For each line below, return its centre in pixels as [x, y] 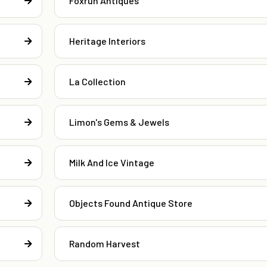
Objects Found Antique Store [131, 203]
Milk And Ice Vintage [111, 163]
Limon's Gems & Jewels [119, 122]
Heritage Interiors [107, 41]
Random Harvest [104, 244]
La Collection [97, 82]
